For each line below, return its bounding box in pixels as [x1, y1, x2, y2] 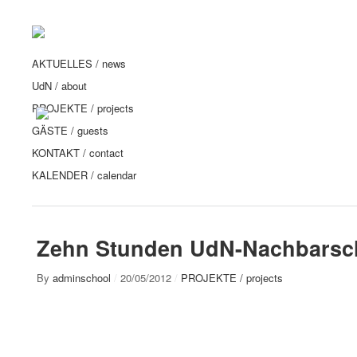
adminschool [53, 270, 111, 285]
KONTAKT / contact [32, 145, 124, 160]
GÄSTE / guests [32, 123, 108, 138]
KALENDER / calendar [32, 167, 136, 182]
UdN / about [32, 78, 87, 93]
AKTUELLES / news [32, 56, 126, 71]
